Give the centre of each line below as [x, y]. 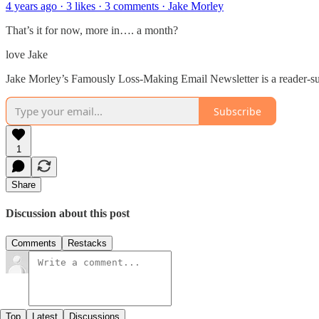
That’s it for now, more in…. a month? [92, 31]
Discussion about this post [68, 214]
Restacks [87, 243]
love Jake [27, 55]
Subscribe [237, 111]
